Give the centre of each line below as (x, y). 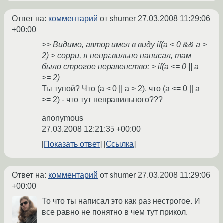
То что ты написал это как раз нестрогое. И (121, 201)
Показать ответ (72, 144)
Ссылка (120, 144)
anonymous (62, 118)
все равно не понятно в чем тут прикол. (115, 212)
